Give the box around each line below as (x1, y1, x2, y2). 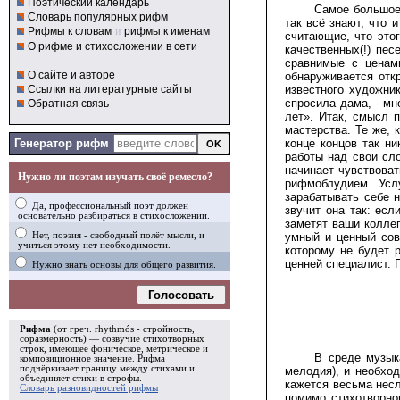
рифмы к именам (124, 25, 210, 37)
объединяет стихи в (20, 373, 107, 383)
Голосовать (148, 287, 214, 302)
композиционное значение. (20, 354, 137, 363)
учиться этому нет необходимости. (18, 240, 171, 250)
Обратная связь (28, 97, 109, 110)
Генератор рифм (14, 137, 109, 150)
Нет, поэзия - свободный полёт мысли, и (29, 230, 204, 240)
